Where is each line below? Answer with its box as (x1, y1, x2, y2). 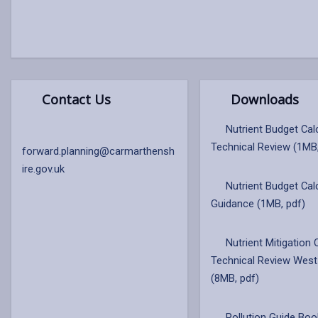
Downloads (226, 91, 299, 108)
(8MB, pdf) (211, 272, 263, 285)
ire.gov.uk (22, 163, 65, 175)
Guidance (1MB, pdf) (211, 197, 309, 210)
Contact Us (38, 91, 111, 108)
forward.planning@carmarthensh (22, 145, 175, 158)
